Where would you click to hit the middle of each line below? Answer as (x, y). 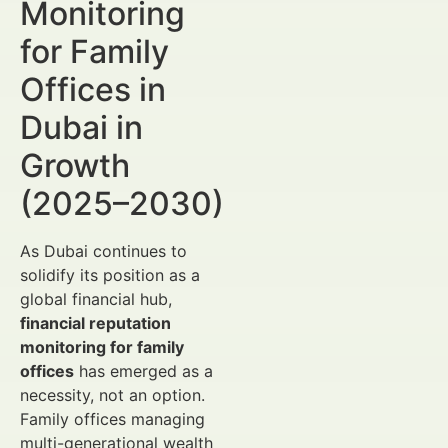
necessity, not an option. (112, 395)
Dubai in (81, 127)
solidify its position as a (110, 275)
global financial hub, (96, 299)
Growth (75, 165)
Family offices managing (112, 419)
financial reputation (95, 323)
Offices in (93, 89)
